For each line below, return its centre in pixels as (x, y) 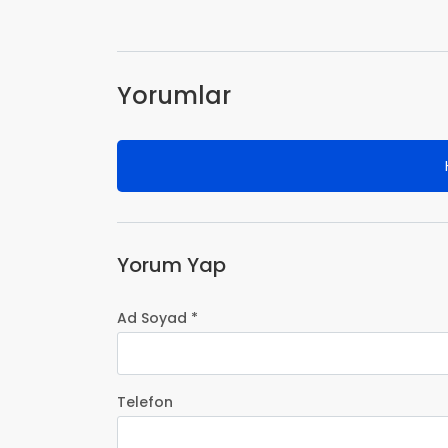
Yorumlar (174, 95)
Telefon (145, 401)
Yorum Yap (171, 265)
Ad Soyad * (157, 318)
